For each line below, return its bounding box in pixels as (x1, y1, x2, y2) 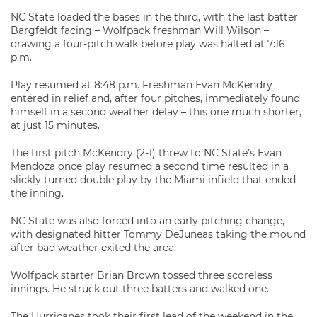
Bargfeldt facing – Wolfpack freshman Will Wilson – (11, 24, 269, 37)
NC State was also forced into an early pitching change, (11, 214, 284, 227)
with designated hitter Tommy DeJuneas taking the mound (11, 228, 306, 241)
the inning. (11, 187, 64, 200)
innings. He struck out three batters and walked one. (11, 282, 269, 295)
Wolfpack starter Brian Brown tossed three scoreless (11, 269, 272, 282)
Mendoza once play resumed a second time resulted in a (11, 160, 289, 173)
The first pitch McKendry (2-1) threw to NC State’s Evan (11, 146, 282, 159)
